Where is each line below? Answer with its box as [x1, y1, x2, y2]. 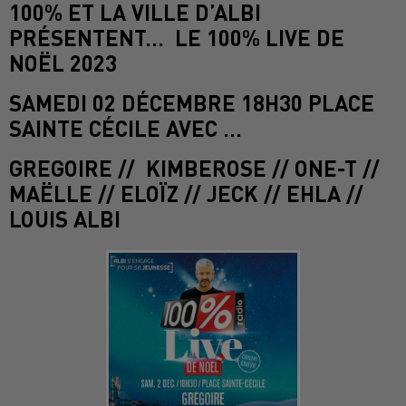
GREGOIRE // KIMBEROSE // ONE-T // [9, 155, 380, 182]
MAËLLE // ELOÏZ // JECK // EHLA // [9, 180, 363, 208]
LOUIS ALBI [9, 206, 121, 233]
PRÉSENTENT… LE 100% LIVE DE [9, 24, 344, 52]
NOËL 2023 [9, 50, 117, 77]
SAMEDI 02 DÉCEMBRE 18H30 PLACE [9, 90, 374, 117]
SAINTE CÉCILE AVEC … [9, 115, 242, 142]
